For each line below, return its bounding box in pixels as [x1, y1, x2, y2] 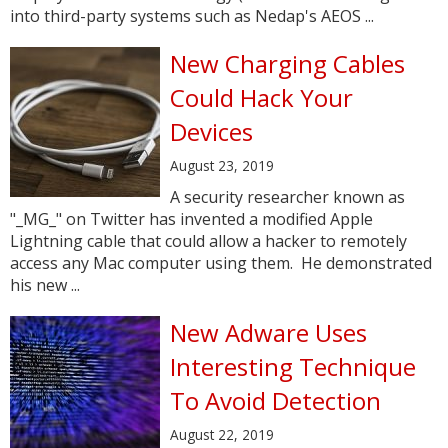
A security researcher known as [170, 186, 405, 208]
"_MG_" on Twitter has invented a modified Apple [10, 208, 373, 230]
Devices [170, 115, 253, 148]
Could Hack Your [170, 81, 353, 114]
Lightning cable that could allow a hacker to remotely [10, 230, 407, 252]
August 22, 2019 [170, 425, 274, 444]
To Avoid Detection [170, 384, 381, 417]
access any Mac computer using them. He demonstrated [10, 252, 432, 274]
